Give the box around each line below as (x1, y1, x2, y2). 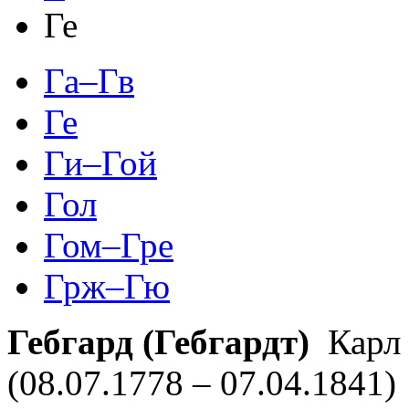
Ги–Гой (44, 142, 157, 183)
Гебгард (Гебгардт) (7, 321, 309, 362)
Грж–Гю (44, 266, 170, 306)
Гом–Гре (44, 225, 173, 265)
